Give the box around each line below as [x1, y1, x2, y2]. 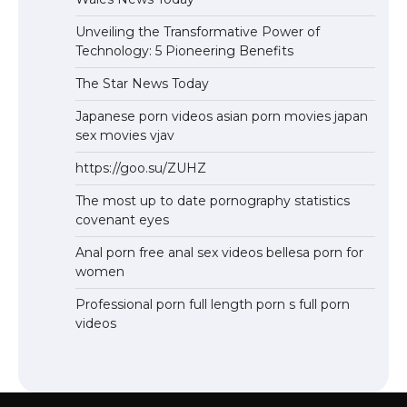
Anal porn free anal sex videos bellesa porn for [75, 243, 363, 261]
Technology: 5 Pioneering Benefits [75, 42, 293, 59]
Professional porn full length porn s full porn [75, 295, 350, 313]
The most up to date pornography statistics [75, 192, 350, 209]
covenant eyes [75, 211, 169, 228]
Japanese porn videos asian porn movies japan [75, 107, 368, 124]
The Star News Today [75, 74, 209, 92]
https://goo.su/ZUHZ [75, 159, 206, 176]
